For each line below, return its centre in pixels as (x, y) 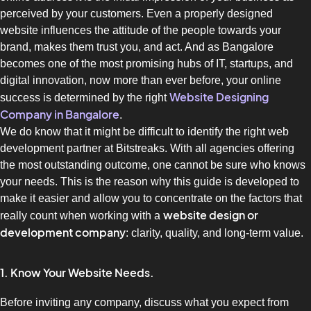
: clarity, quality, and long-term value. (215, 233)
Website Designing (219, 98)
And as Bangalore (229, 47)
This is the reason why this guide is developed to (180, 182)
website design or (211, 216)
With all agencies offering (232, 149)
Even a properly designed (210, 14)
